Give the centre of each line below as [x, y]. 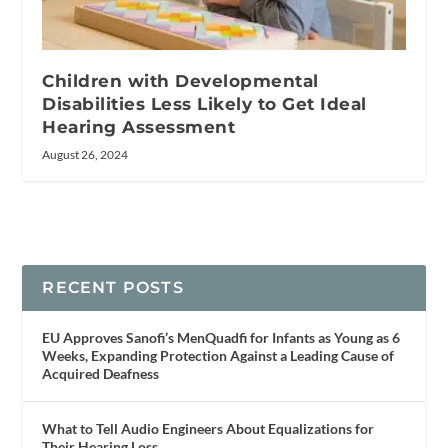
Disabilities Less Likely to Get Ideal [204, 103]
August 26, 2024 [85, 154]
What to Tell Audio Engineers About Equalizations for [208, 428]
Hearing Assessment [139, 126]
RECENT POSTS [113, 287]
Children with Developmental [180, 80]
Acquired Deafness [101, 373]
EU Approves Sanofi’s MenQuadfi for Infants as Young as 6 [221, 337]
